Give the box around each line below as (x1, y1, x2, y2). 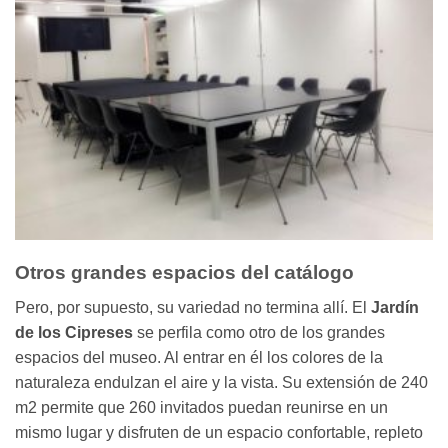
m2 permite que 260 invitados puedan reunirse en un (15, 398, 388, 416)
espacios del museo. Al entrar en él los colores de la (15, 348, 383, 366)
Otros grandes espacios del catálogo (15, 262, 354, 284)
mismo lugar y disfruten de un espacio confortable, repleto (15, 423, 423, 441)
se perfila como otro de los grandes (137, 323, 385, 341)
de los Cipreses (15, 323, 137, 341)
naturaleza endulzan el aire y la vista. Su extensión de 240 (15, 373, 428, 391)
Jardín (371, 298, 419, 316)
